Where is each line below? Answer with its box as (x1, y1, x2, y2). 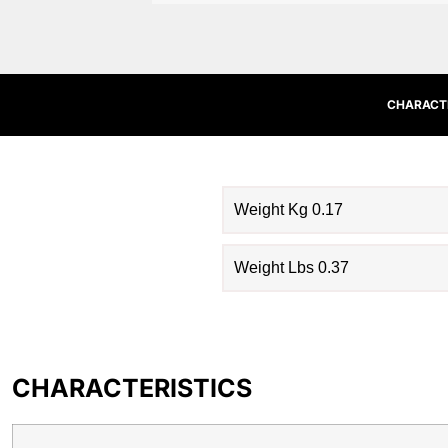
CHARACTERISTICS (12, 372, 252, 403)
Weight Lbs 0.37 (234, 258, 349, 276)
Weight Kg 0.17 (234, 200, 343, 218)
